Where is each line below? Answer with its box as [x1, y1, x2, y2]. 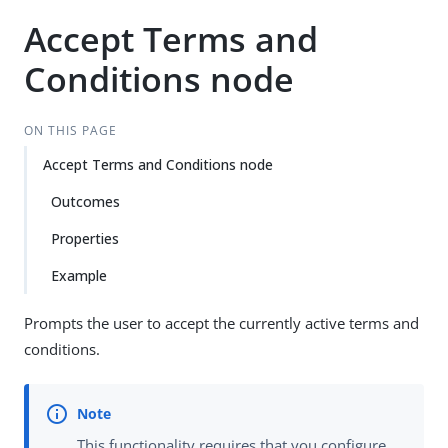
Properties [51, 229, 119, 248]
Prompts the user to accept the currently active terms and [24, 313, 419, 333]
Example [51, 266, 107, 285]
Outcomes [51, 192, 120, 211]
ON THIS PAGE [23, 122, 117, 139]
